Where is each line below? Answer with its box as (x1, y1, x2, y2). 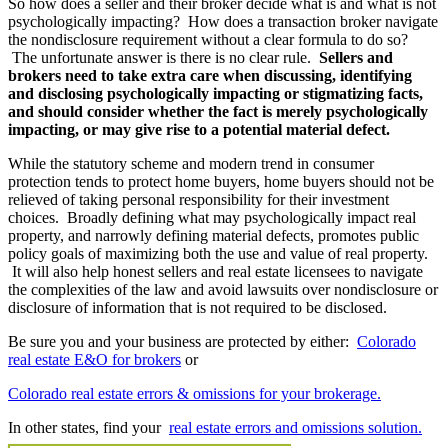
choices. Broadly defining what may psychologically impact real (8, 209, 416, 227)
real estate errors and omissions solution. (169, 419, 422, 437)
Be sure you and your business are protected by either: (8, 333, 357, 351)
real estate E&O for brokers (8, 351, 181, 369)
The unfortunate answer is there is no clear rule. (8, 49, 319, 67)
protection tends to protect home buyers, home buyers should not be (8, 173, 434, 191)
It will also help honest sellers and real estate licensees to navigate (8, 263, 423, 281)
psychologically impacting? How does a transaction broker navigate (8, 13, 438, 31)
